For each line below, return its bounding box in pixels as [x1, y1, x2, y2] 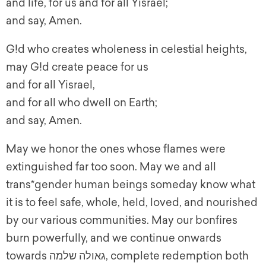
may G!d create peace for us [6, 61, 148, 74]
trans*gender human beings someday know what [6, 178, 255, 192]
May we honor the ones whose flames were [6, 142, 226, 156]
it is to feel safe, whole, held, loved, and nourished [6, 196, 258, 210]
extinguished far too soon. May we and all [6, 160, 216, 174]
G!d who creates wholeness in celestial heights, [6, 43, 247, 56]
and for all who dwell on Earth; [6, 96, 157, 110]
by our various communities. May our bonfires [6, 214, 237, 227]
